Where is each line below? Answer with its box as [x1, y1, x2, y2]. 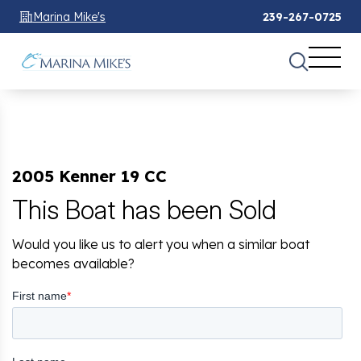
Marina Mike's [33, 9, 106, 24]
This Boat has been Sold [12, 193, 276, 226]
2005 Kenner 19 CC [12, 165, 167, 186]
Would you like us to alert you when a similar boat [12, 235, 309, 252]
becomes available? [12, 255, 135, 272]
